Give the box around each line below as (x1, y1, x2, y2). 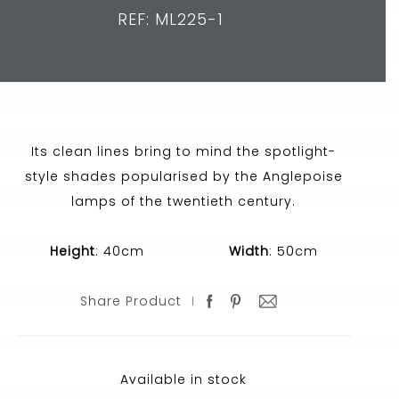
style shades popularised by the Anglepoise (24, 167, 343, 185)
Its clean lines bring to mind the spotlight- (31, 142, 337, 160)
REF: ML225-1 (117, 8, 224, 30)
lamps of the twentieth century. (71, 192, 297, 210)
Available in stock (120, 370, 248, 388)
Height (49, 242, 95, 260)
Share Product (80, 292, 183, 310)
